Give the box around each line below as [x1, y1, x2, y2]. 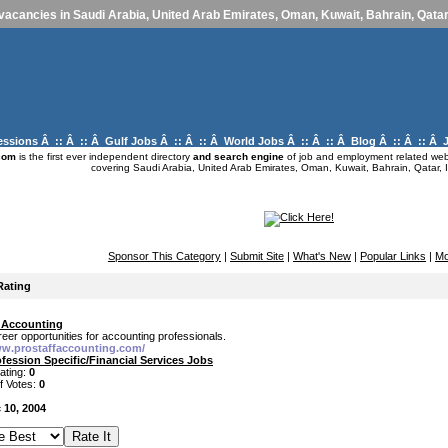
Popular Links [360, 250, 426, 262]
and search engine [192, 151, 284, 162]
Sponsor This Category [108, 250, 221, 262]
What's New [293, 250, 351, 262]
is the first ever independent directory [15, 151, 193, 162]
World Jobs [224, 135, 284, 147]
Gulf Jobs [105, 135, 157, 147]
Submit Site [230, 250, 284, 262]
